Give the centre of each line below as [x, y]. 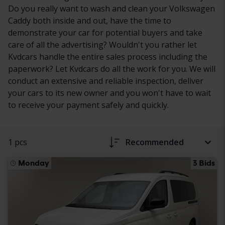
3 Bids [204, 163]
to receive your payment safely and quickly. [88, 105]
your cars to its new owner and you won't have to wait [109, 93]
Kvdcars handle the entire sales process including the [108, 57]
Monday [34, 163]
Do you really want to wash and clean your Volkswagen [111, 8]
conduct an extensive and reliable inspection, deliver [106, 81]
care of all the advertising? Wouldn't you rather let [102, 44]
